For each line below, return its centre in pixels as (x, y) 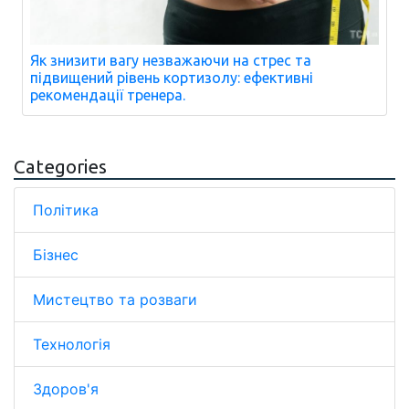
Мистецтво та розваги (115, 299)
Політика (66, 210)
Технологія (72, 344)
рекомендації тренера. (108, 94)
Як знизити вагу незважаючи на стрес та (171, 60)
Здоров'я (66, 388)
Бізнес (56, 254)
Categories (60, 166)
